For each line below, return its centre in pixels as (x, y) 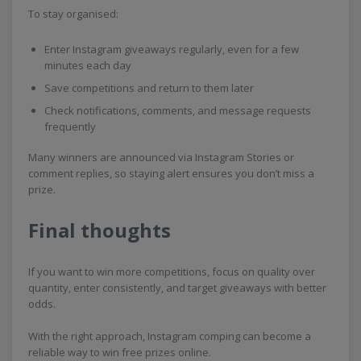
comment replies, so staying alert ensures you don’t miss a (171, 173)
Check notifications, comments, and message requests (178, 110)
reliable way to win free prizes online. (120, 352)
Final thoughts (100, 230)
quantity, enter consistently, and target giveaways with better (177, 287)
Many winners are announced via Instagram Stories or (161, 157)
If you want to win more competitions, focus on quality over (172, 271)
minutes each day (88, 65)
